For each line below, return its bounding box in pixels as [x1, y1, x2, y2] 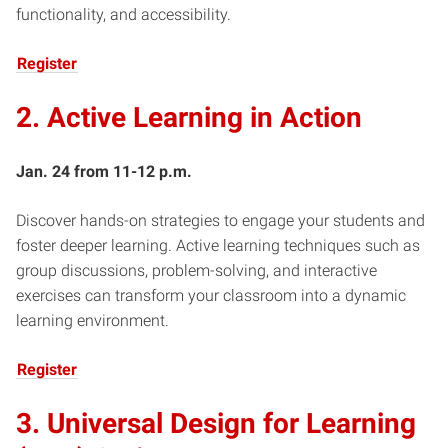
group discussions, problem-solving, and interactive [16, 260, 377, 280]
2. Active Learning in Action [16, 100, 362, 134]
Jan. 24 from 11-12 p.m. [16, 161, 192, 181]
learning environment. [16, 310, 169, 330]
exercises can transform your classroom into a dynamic [16, 285, 406, 305]
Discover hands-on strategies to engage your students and [16, 210, 425, 230]
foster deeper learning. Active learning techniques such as [16, 235, 420, 255]
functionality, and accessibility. [16, 4, 235, 24]
